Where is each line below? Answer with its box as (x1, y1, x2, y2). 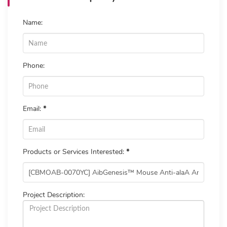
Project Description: (23, 190, 85, 200)
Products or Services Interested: (23, 147, 126, 157)
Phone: (23, 61, 45, 71)
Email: (23, 104, 43, 114)
